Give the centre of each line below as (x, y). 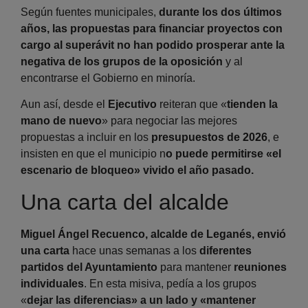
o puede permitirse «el (223, 154)
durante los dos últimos (220, 12)
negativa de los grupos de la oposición (123, 61)
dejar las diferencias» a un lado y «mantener (141, 300)
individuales (52, 283)
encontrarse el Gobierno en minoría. (108, 78)
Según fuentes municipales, (90, 12)
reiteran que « (193, 104)
